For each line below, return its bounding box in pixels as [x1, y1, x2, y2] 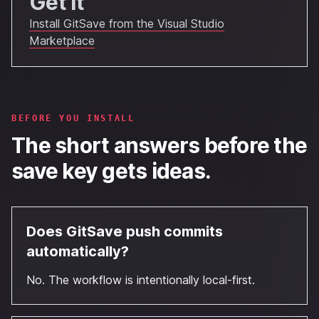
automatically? [26, 243, 129, 260]
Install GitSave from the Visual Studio [29, 16, 224, 31]
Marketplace [29, 33, 95, 48]
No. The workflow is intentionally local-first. [26, 273, 255, 287]
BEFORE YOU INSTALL [11, 113, 135, 123]
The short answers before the [11, 132, 307, 158]
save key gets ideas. [11, 158, 211, 184]
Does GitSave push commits [26, 223, 223, 240]
